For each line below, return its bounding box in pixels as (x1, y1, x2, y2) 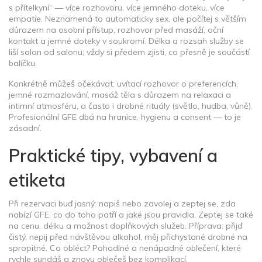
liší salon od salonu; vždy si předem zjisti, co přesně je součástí (9, 47, 250, 57)
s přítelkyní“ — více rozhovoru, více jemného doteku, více (9, 2, 225, 13)
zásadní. (9, 123, 42, 133)
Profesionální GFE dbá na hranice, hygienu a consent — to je (9, 112, 241, 122)
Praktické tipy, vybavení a (9, 144, 218, 167)
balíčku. (9, 58, 37, 68)
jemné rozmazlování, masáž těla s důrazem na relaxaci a (9, 89, 231, 100)
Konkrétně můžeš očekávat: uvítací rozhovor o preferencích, (9, 78, 238, 89)
